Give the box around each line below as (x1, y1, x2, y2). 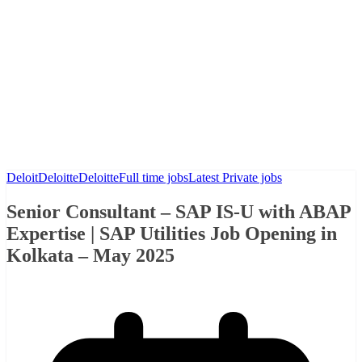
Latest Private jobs (188, 170, 282, 184)
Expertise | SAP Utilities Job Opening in (6, 222, 337, 244)
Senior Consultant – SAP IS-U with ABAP (6, 200, 351, 222)
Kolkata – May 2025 (6, 244, 175, 266)
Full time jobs (119, 170, 188, 184)
